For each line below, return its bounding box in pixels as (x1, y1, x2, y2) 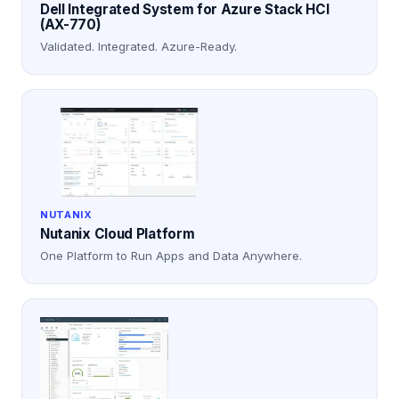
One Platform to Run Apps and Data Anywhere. (40, 248, 302, 264)
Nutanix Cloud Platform (40, 225, 195, 243)
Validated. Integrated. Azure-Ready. (40, 39, 237, 54)
